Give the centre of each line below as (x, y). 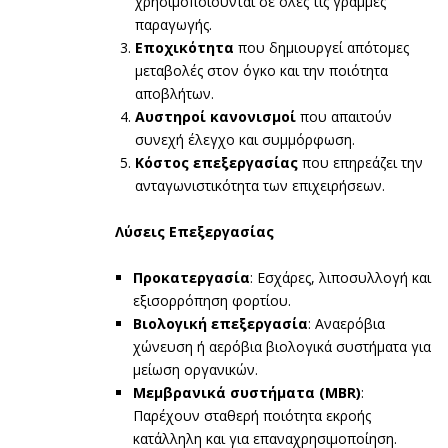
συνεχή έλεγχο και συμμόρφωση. (245, 139)
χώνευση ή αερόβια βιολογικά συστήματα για (282, 346)
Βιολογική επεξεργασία (220, 323)
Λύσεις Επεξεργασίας (194, 231)
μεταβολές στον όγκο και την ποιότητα (261, 70)
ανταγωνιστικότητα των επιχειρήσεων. (260, 185)
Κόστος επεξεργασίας (216, 162)
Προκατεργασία (191, 277)
